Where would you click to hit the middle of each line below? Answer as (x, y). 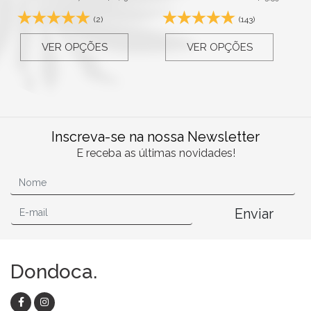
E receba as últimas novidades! (155, 153)
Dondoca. (54, 271)
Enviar (254, 213)
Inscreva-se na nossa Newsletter (155, 136)
